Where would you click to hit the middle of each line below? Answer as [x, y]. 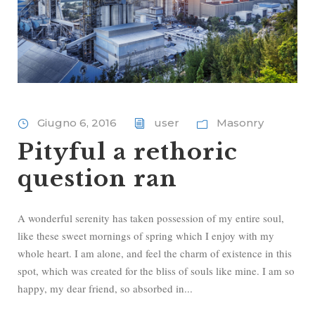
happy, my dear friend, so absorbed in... [105, 289]
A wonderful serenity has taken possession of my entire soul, [151, 218]
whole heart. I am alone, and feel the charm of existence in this [155, 253]
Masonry [240, 123]
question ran [97, 179]
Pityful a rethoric [128, 152]
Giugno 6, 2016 [77, 123]
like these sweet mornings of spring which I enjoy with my [146, 236]
